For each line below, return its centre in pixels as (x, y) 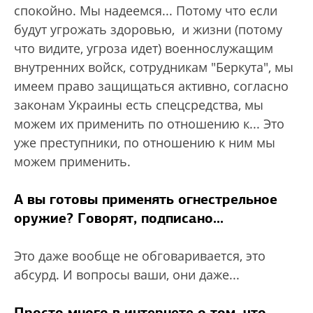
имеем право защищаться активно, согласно (151, 86)
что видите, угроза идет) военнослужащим (144, 48)
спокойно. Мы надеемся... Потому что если (146, 10)
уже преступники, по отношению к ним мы (145, 143)
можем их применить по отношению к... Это (149, 124)
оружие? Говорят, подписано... (119, 218)
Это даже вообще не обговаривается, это (140, 256)
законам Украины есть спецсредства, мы (139, 105)
